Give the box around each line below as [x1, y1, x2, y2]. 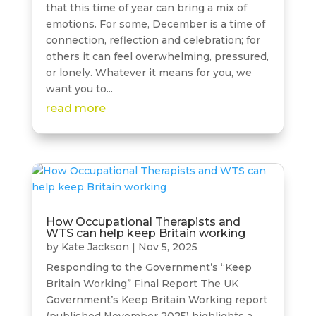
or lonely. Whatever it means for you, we [45, 66, 252, 80]
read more [45, 102, 106, 116]
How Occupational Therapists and [45, 215, 241, 229]
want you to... [45, 83, 113, 96]
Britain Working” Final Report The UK [45, 277, 238, 291]
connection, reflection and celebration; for [45, 34, 260, 47]
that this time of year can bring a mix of [45, 1, 247, 15]
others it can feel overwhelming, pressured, [45, 50, 269, 63]
